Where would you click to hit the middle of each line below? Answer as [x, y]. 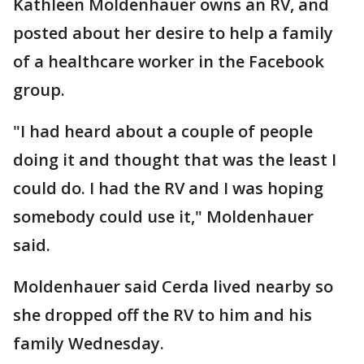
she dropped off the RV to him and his [162, 315]
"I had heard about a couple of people [163, 131]
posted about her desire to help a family [173, 33]
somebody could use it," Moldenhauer [163, 217]
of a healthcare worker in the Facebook [169, 61]
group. [41, 90]
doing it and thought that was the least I [175, 160]
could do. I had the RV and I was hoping [168, 188]
